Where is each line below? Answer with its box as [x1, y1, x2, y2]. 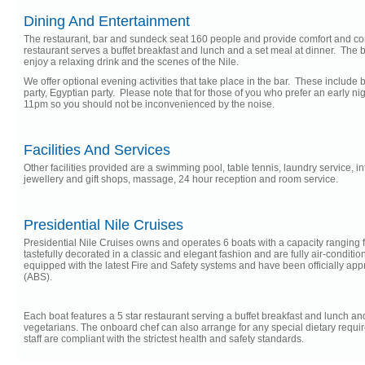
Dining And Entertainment [24, 13, 190, 29]
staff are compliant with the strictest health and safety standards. [24, 333, 304, 345]
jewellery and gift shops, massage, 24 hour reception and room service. [24, 174, 338, 185]
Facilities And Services [24, 142, 170, 158]
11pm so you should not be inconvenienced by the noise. [24, 99, 275, 110]
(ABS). [24, 271, 52, 283]
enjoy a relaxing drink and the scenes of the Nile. [24, 56, 239, 68]
